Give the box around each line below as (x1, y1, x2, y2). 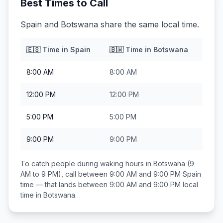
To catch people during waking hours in (20, 159, 153, 168)
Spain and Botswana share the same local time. (20, 19, 199, 29)
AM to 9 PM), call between (20, 170, 110, 178)
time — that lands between (20, 180, 110, 189)
